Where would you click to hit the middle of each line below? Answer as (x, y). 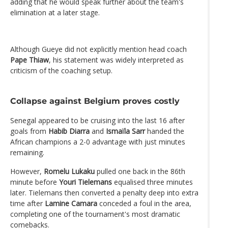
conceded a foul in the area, (144, 203)
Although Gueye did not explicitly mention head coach (98, 49)
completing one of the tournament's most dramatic (95, 214)
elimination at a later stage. (55, 12)
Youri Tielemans (85, 182)
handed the (165, 131)
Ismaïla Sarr (125, 131)
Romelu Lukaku (69, 171)
